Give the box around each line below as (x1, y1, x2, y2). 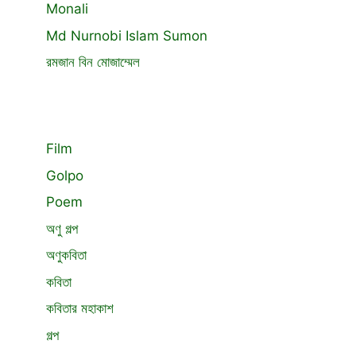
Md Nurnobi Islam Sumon (46, 27, 207, 44)
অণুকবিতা (46, 247, 87, 263)
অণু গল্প (46, 220, 78, 237)
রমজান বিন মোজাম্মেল (46, 54, 140, 70)
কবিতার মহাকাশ (46, 300, 114, 316)
